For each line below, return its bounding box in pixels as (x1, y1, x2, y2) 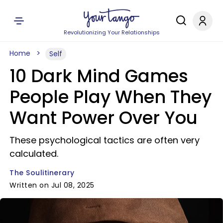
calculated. (9, 147, 58, 160)
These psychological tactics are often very (9, 134, 200, 146)
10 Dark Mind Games (9, 64, 188, 88)
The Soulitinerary (9, 168, 75, 178)
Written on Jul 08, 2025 (9, 180, 95, 190)
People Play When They (9, 85, 212, 109)
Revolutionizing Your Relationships (63, 28, 160, 36)
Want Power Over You (9, 106, 198, 130)
